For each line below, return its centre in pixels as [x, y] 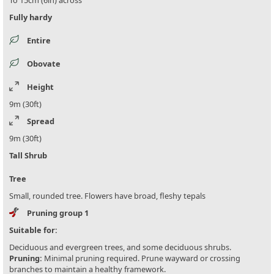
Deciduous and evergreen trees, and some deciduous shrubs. [120, 247]
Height [40, 87]
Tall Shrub [28, 156]
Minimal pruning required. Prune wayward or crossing [141, 258]
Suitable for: [33, 230]
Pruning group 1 [58, 213]
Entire [39, 41]
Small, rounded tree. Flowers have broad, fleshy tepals [107, 196]
